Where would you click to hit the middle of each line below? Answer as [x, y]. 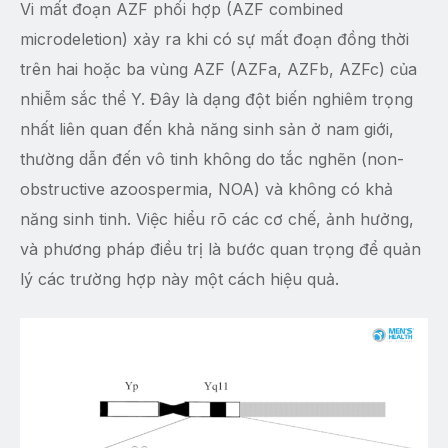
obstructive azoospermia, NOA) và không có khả [206, 189]
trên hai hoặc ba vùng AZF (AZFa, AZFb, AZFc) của [218, 69]
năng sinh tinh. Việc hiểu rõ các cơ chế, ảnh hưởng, [217, 219]
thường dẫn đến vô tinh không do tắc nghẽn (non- [212, 159]
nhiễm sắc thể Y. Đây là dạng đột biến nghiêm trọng [216, 99]
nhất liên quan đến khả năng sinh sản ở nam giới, [207, 129]
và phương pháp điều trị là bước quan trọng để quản [220, 249]
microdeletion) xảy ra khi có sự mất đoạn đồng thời [214, 39]
